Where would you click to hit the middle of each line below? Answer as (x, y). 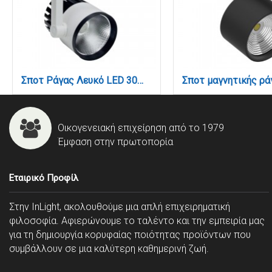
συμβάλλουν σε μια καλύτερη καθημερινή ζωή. (109, 248)
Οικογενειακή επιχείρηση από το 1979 (141, 128)
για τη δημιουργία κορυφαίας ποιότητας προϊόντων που (130, 234)
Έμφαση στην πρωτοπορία (115, 142)
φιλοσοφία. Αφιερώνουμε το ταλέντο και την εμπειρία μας (137, 220)
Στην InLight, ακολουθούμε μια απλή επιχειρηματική (120, 206)
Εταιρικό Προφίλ (44, 178)
